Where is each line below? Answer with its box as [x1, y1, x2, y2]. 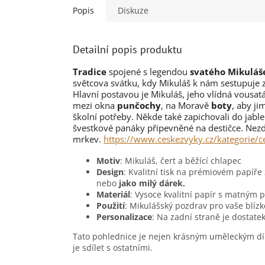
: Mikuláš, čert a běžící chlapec [120, 155, 241, 167]
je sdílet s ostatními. [73, 242, 153, 254]
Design [96, 166, 124, 178]
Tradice [73, 66, 106, 78]
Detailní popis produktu [73, 43, 182, 57]
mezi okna [73, 99, 115, 112]
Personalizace [96, 211, 152, 223]
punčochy [115, 99, 161, 112]
